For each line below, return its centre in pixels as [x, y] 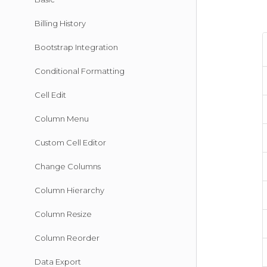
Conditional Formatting [80, 71]
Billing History [60, 23]
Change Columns [68, 166]
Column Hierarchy [69, 190]
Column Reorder [67, 238]
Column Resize [63, 214]
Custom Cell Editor [70, 142]
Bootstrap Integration [76, 47]
